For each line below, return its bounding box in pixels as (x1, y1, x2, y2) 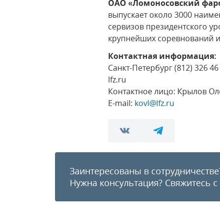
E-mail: (108, 98, 135, 109)
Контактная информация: (108, 51, 217, 61)
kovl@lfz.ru (135, 98, 175, 109)
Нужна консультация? (70, 177, 165, 189)
